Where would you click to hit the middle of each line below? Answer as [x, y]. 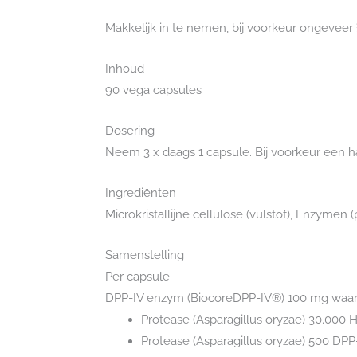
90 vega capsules [153, 90]
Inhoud [125, 69]
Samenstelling [145, 255]
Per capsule [137, 277]
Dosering [130, 131]
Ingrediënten [141, 193]
